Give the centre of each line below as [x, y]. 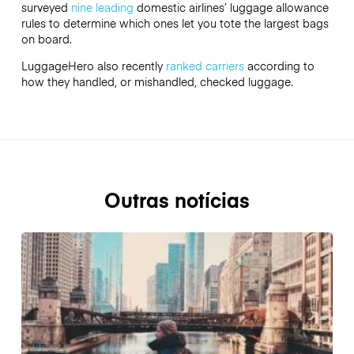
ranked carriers [205, 66]
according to [279, 66]
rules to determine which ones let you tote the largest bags [175, 23]
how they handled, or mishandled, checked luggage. [157, 82]
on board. [46, 39]
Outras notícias [177, 200]
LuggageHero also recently [93, 66]
